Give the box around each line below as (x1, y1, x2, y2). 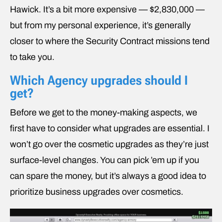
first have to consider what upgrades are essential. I (10, 123, 210, 133)
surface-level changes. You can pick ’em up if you (10, 155, 199, 165)
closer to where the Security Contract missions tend (10, 36, 210, 46)
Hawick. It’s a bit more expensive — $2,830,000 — (10, 4, 205, 14)
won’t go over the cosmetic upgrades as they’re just (10, 139, 209, 149)
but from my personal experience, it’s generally (10, 20, 191, 30)
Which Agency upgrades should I (10, 72, 188, 88)
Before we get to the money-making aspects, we (10, 107, 197, 117)
